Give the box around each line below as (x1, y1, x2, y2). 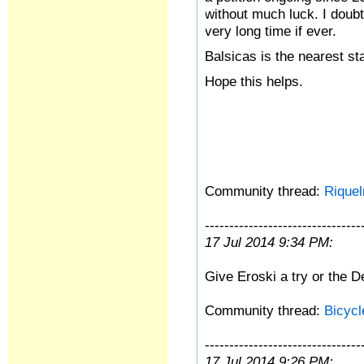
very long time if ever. (205, 23, 337, 39)
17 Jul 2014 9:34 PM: (205, 234, 334, 250)
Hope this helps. (205, 73, 304, 89)
